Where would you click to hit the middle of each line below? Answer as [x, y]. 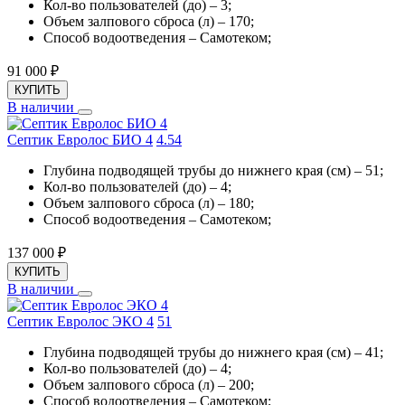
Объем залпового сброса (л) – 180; [149, 203]
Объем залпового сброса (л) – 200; [149, 385]
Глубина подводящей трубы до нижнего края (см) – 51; [213, 171]
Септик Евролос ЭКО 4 [80, 322]
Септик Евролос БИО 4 [80, 140]
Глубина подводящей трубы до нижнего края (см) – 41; [213, 353]
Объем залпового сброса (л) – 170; [149, 22]
